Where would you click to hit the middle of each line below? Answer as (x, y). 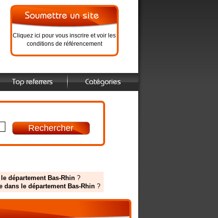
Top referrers (32, 82)
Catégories (103, 82)
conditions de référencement (64, 44)
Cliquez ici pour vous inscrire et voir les (64, 36)
